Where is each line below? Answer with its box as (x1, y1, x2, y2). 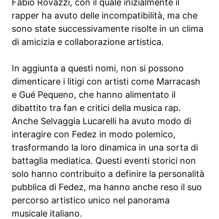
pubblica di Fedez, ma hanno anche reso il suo (12, 182, 202, 193)
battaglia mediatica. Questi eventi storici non (12, 155, 196, 166)
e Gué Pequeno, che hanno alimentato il (12, 89, 175, 100)
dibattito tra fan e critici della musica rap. (12, 103, 181, 113)
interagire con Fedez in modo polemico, (12, 129, 175, 140)
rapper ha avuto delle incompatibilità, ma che (12, 10, 197, 21)
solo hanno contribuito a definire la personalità (12, 169, 204, 179)
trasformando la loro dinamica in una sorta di (12, 142, 198, 153)
